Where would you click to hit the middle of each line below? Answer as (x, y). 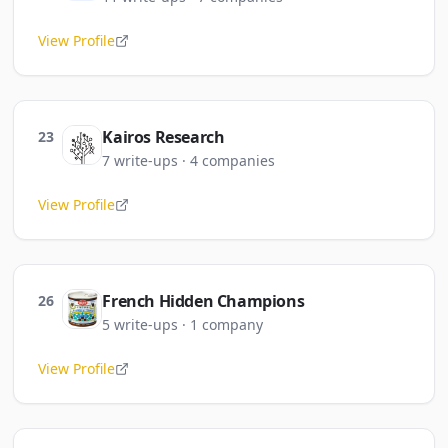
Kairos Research (163, 137)
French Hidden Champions (203, 301)
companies (239, 160)
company (233, 324)
